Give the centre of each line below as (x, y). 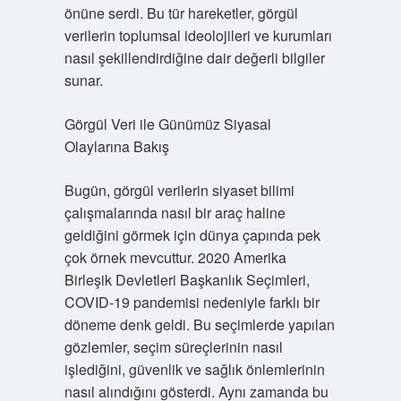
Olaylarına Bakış (116, 146)
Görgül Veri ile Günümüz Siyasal (167, 124)
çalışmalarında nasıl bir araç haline (175, 213)
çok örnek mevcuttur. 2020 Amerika (175, 257)
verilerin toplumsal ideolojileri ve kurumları (198, 35)
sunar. (83, 80)
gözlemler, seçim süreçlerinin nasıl (173, 347)
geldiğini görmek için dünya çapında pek (192, 235)
